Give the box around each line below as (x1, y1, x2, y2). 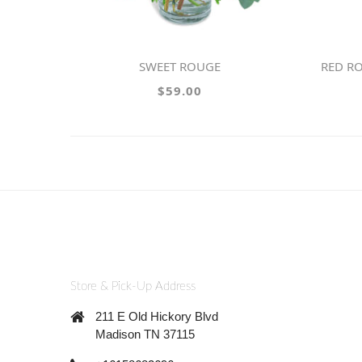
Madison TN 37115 (95, 326, 195, 341)
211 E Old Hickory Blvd (95, 309, 218, 323)
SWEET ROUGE (145, 58, 221, 74)
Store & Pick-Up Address (70, 280, 196, 293)
